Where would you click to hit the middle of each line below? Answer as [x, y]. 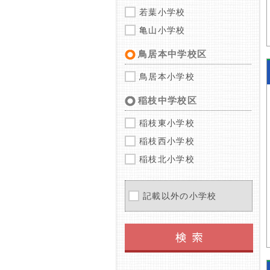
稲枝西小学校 [167, 141]
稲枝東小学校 [167, 123]
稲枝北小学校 [167, 159]
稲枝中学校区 [168, 100]
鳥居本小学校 [167, 77]
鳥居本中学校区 [173, 54]
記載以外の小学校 [180, 196]
